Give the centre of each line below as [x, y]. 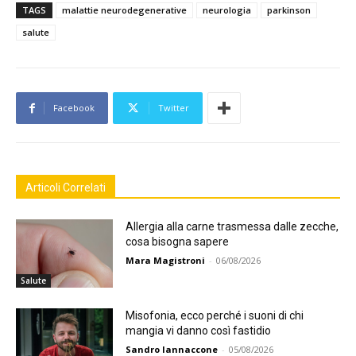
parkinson [289, 10]
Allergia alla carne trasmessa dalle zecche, [232, 227]
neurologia [227, 10]
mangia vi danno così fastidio [199, 330]
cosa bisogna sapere [178, 242]
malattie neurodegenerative [124, 10]
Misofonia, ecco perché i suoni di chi [215, 315]
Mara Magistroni [166, 261]
